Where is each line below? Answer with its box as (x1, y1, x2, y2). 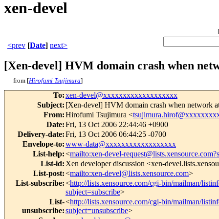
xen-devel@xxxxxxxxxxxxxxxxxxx (66, 91, 177, 100)
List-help (33, 150, 62, 158)
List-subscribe (16, 179, 62, 188)
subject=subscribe (66, 188, 120, 197)
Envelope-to (22, 140, 62, 149)
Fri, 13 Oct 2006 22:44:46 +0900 (66, 120, 168, 129)
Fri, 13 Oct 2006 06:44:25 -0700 (66, 130, 166, 139)
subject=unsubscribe (66, 206, 128, 215)
